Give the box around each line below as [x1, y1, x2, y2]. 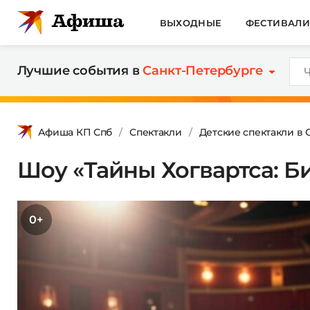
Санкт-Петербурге [143, 63, 263, 78]
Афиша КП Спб [37, 125, 113, 138]
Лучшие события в [17, 63, 143, 78]
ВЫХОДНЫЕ [159, 17, 222, 28]
